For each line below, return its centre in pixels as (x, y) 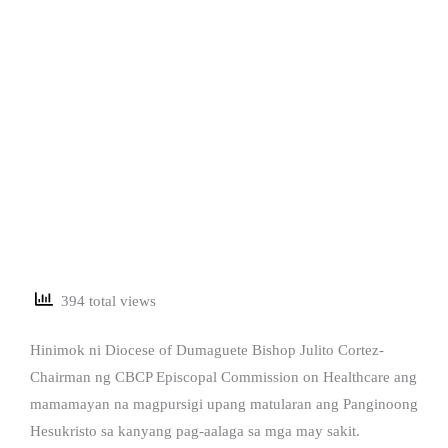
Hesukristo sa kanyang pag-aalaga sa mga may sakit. (195, 430)
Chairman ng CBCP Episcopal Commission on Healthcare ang (223, 376)
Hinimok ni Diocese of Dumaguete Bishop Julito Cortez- (207, 349)
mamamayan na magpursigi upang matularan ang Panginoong (224, 403)
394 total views (104, 301)
